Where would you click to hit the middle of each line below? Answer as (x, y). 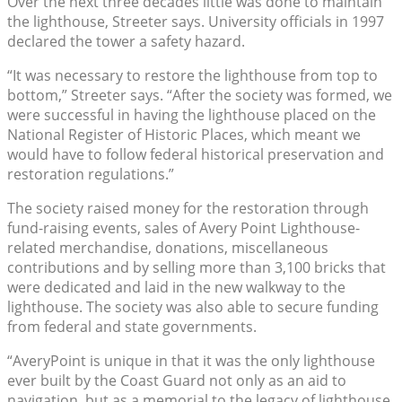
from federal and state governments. (132, 326)
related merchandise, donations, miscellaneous (168, 247)
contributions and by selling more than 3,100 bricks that (197, 267)
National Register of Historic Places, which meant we (184, 134)
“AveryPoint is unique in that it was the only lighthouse (191, 360)
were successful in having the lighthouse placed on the (192, 114)
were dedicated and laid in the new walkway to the (176, 287)
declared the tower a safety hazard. (126, 41)
